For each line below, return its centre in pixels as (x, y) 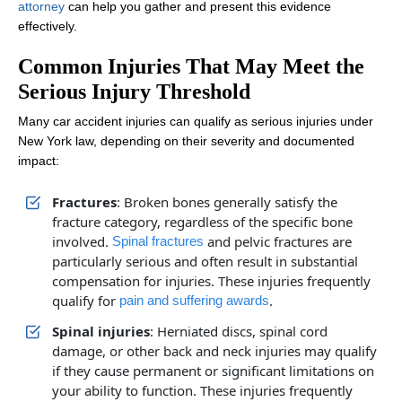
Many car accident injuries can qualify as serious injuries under (196, 121)
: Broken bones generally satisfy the (227, 202)
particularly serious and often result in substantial (205, 261)
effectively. (48, 26)
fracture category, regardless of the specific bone (202, 222)
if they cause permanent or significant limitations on (213, 371)
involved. (82, 241)
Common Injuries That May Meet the (191, 66)
